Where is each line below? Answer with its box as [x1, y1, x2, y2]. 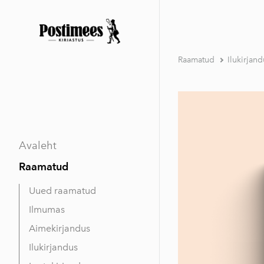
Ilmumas [29, 203, 65, 215]
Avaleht [19, 138, 57, 152]
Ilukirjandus [29, 241, 78, 253]
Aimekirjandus [29, 222, 90, 234]
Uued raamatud [29, 184, 96, 196]
